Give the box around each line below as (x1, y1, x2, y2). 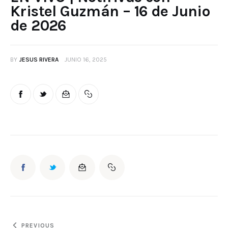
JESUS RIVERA (19, 56, 59, 64)
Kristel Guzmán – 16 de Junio (10, 2, 210, 21)
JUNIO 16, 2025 (65, 56, 107, 64)
